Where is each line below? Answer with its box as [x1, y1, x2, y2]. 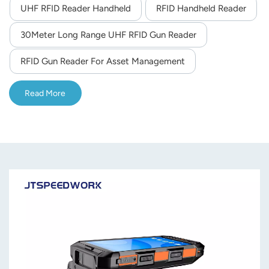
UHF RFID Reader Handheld [20, 3, 131, 14]
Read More [25, 88, 66, 98]
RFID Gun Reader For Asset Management [20, 56, 185, 67]
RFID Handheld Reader [156, 3, 246, 14]
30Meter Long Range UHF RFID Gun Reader [20, 29, 196, 41]
